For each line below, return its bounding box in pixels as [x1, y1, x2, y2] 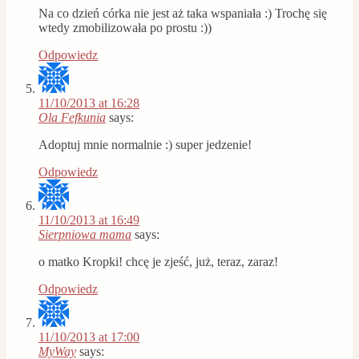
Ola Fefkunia [38, 110, 106, 124]
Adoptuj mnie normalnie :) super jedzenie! [38, 137, 252, 151]
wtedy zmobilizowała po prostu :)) [38, 20, 212, 34]
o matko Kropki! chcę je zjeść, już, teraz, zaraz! [38, 254, 278, 268]
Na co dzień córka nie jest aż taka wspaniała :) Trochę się [38, 6, 327, 20]
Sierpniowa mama [38, 227, 131, 241]
